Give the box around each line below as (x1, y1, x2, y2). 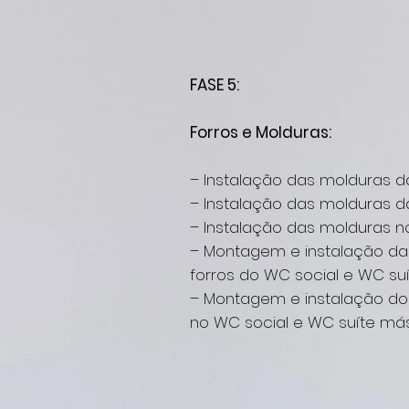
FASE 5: (190, 74, 239, 96)
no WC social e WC (190, 311, 334, 333)
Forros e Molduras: (190, 121, 331, 143)
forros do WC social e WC (190, 264, 389, 286)
